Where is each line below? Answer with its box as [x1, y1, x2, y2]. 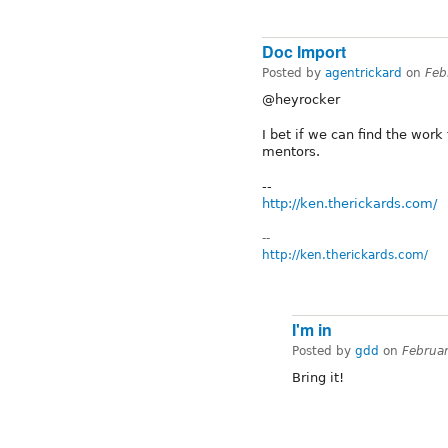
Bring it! [292, 370, 344, 386]
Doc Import [262, 39, 346, 63]
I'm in [292, 318, 332, 342]
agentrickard [325, 65, 402, 80]
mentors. [262, 143, 320, 159]
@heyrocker [262, 91, 340, 107]
